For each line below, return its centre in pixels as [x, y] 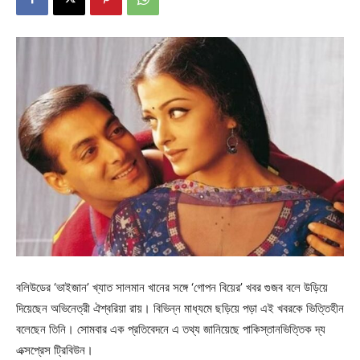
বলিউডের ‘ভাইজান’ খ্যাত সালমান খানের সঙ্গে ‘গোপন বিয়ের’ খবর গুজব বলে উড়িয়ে [172, 288]
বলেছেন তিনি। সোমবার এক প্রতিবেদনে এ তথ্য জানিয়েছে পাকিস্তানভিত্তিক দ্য [171, 329]
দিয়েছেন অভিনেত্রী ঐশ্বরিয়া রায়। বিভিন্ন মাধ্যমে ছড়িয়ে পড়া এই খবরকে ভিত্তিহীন [180, 309]
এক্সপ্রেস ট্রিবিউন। [55, 350]
